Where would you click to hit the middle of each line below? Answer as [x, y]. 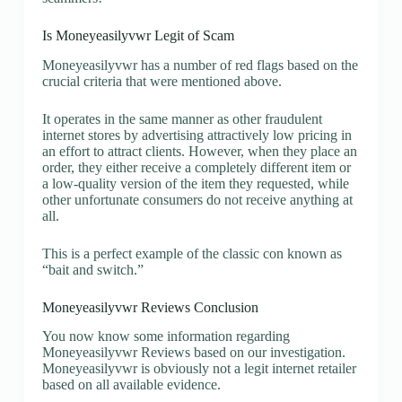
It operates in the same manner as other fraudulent [182, 118]
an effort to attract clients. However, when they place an [199, 151]
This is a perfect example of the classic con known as [192, 253]
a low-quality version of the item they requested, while [195, 183]
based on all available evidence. [131, 385]
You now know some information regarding [166, 336]
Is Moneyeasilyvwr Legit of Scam [138, 35]
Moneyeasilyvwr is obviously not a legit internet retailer [199, 369]
